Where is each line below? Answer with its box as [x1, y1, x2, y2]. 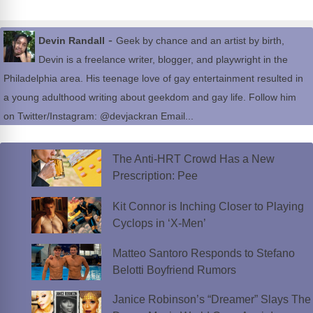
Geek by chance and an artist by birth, [116, 35, 284, 47]
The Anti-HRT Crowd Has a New [112, 153, 275, 166]
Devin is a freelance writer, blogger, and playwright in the [38, 54, 288, 66]
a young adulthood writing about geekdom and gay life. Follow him [3, 92, 296, 103]
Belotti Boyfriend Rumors [112, 264, 236, 277]
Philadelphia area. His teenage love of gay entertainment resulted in [3, 73, 303, 85]
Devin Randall [38, 35, 105, 47]
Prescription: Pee [112, 170, 198, 182]
